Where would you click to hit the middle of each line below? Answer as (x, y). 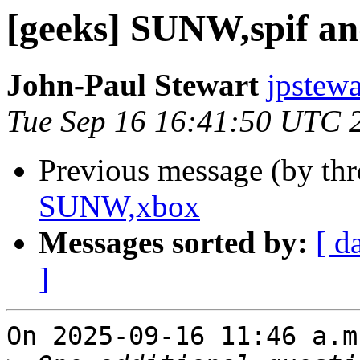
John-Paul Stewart (133, 85)
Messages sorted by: (173, 243)
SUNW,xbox (119, 207)
